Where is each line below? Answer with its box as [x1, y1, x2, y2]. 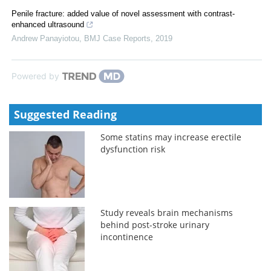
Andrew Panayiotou [11, 33, 79, 43]
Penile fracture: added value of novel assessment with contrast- [11, 8, 235, 18]
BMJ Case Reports [84, 33, 151, 43]
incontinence [100, 230, 154, 243]
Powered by [11, 70, 59, 81]
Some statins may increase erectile [100, 131, 242, 143]
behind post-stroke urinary [100, 218, 210, 230]
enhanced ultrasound [11, 19, 84, 29]
